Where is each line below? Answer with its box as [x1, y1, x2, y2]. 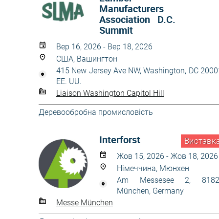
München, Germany [117, 186, 184, 196]
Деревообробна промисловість [39, 108, 153, 117]
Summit [99, 23, 133, 37]
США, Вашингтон [56, 54, 117, 64]
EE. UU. [56, 77, 82, 86]
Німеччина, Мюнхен [117, 164, 189, 173]
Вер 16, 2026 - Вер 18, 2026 [56, 42, 153, 51]
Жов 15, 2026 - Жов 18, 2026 [117, 152, 218, 161]
